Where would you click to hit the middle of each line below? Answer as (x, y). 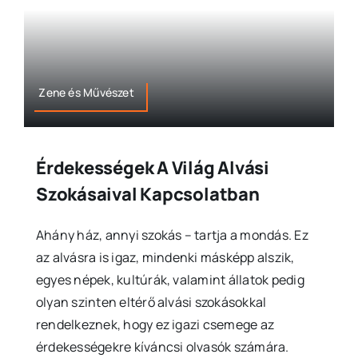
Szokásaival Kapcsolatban (147, 195)
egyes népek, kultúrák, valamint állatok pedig (170, 280)
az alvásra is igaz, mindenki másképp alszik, (165, 258)
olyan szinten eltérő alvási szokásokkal (151, 302)
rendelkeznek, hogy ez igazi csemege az (155, 325)
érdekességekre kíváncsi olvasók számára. (162, 347)
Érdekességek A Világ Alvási (153, 168)
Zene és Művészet (86, 93)
